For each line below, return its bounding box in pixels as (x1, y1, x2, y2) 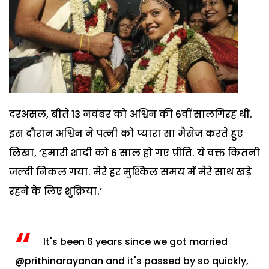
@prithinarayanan (15, 253, 103, 268)
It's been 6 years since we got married (43, 234, 228, 249)
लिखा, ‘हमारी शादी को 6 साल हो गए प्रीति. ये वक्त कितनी (9, 145, 260, 160)
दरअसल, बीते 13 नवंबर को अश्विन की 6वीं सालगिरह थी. (9, 107, 252, 121)
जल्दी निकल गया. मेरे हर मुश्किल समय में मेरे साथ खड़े (9, 165, 252, 179)
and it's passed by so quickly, (103, 253, 249, 268)
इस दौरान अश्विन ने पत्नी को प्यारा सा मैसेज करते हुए (9, 126, 243, 141)
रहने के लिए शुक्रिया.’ (9, 184, 102, 198)
